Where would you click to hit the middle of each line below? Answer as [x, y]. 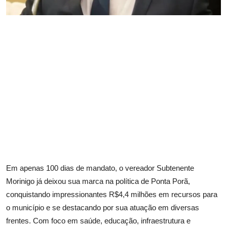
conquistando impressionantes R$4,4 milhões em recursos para [112, 194]
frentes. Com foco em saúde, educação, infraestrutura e [98, 220]
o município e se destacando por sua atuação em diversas [103, 207]
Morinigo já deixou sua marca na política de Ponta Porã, [98, 181]
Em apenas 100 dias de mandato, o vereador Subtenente [100, 168]
